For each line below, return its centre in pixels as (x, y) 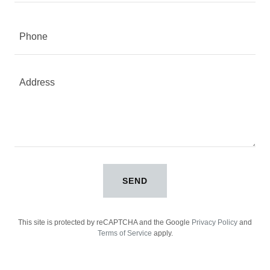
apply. (162, 234)
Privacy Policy (215, 223)
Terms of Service (124, 234)
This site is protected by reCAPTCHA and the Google (105, 223)
